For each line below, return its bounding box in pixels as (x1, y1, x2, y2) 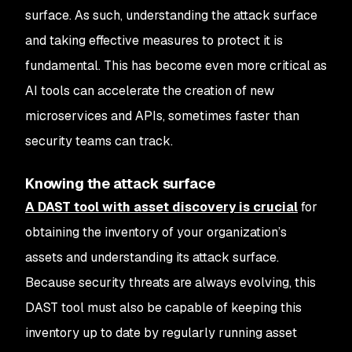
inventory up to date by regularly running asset (25, 324, 297, 341)
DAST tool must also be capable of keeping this (25, 299, 302, 316)
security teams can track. (25, 133, 173, 149)
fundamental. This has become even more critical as (25, 57, 327, 74)
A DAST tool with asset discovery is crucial (25, 199, 298, 215)
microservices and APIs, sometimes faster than (25, 108, 299, 124)
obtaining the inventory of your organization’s (25, 224, 287, 240)
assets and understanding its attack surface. (25, 249, 279, 266)
